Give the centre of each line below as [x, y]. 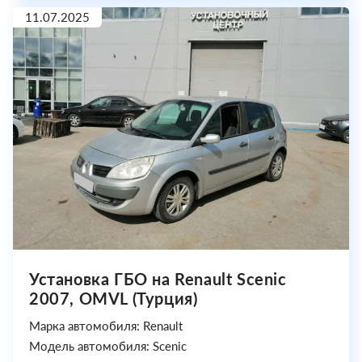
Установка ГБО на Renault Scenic [158, 279]
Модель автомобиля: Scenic [108, 346]
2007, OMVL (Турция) [114, 298]
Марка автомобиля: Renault [106, 326]
